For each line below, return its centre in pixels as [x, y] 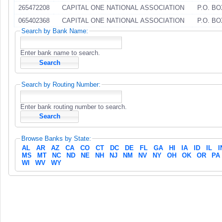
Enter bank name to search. [60, 53]
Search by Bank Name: [55, 31]
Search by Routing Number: [61, 85]
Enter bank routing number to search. [74, 107]
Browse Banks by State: [56, 138]
